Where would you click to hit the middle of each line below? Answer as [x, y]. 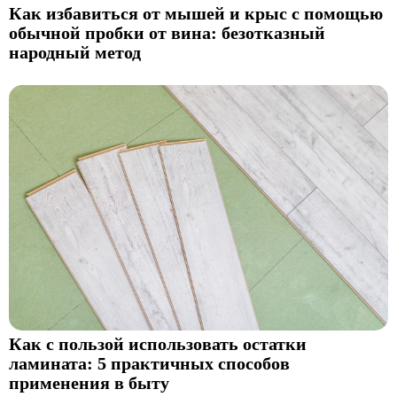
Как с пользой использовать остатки [158, 344]
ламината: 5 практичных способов [149, 363]
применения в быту [89, 383]
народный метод [75, 53]
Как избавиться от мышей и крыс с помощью [196, 14]
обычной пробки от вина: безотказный [167, 34]
